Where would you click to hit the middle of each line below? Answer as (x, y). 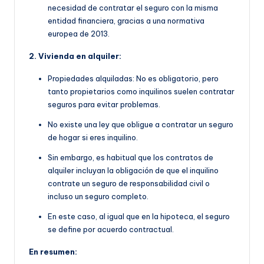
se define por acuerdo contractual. (111, 230)
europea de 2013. (79, 34)
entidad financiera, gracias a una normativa (126, 21)
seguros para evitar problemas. (104, 105)
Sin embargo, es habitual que (100, 158)
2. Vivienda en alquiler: (75, 56)
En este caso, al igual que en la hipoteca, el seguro (139, 217)
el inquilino (200, 171)
